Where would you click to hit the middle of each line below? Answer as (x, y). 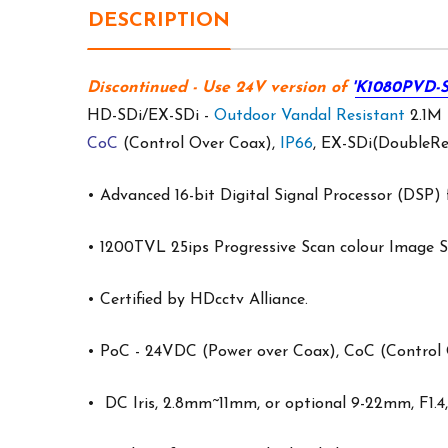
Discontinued (137, 88)
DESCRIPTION (159, 21)
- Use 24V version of (269, 88)
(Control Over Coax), (199, 144)
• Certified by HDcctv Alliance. (197, 300)
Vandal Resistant (345, 116)
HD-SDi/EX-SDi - (150, 116)
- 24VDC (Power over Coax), (237, 352)
